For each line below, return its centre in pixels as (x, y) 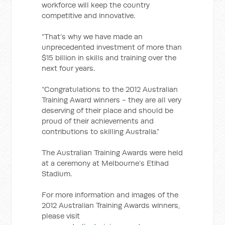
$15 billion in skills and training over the (109, 58)
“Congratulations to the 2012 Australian (110, 89)
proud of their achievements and (98, 121)
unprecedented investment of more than (112, 47)
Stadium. (57, 174)
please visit (61, 216)
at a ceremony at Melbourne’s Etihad (105, 163)
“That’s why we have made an (92, 36)
